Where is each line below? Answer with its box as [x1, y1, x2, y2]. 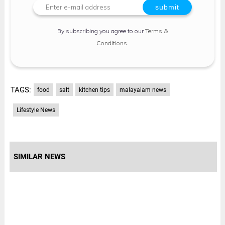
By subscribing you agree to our [57, 27, 145, 35]
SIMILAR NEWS [13, 152, 65, 161]
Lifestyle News [16, 106, 55, 114]
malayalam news [119, 86, 166, 93]
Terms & [145, 27, 168, 35]
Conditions [96, 39, 127, 47]
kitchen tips [78, 86, 110, 93]
